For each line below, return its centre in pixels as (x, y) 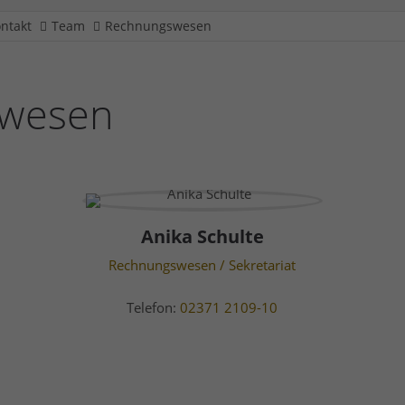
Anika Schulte (202, 236)
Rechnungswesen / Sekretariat (202, 265)
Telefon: (154, 307)
